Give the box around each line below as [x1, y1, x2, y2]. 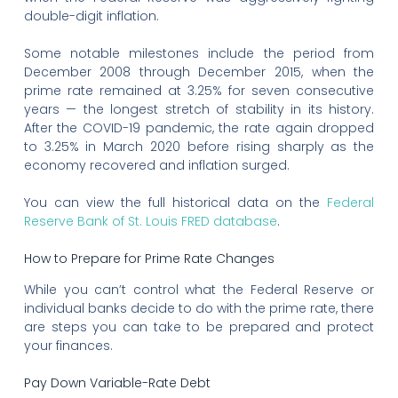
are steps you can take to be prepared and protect [23, 318, 375, 337]
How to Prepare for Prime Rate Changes [23, 250, 275, 268]
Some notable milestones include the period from [23, 44, 375, 63]
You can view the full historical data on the [23, 194, 328, 212]
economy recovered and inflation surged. [23, 156, 290, 175]
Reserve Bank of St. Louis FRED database [23, 212, 277, 231]
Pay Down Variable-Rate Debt [23, 374, 211, 393]
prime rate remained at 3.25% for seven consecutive [23, 82, 375, 100]
